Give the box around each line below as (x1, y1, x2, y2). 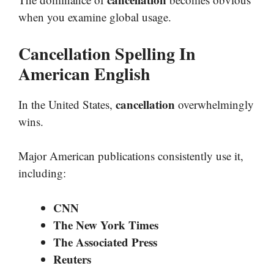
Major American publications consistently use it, (18, 148, 243, 164)
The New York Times (53, 216, 158, 233)
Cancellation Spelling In (18, 40, 196, 66)
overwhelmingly (175, 96, 254, 112)
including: (18, 165, 66, 181)
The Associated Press (53, 233, 157, 250)
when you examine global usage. (18, 9, 171, 25)
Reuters (53, 250, 91, 267)
